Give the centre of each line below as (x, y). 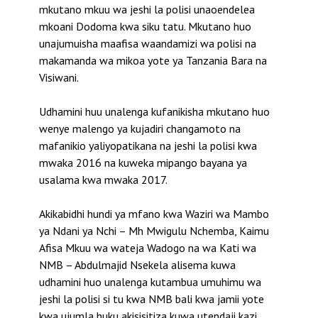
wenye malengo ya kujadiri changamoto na (140, 129)
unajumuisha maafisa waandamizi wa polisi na (148, 44)
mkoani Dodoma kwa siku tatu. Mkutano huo (145, 27)
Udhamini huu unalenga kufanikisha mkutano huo (154, 112)
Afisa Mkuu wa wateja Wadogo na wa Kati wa (148, 248)
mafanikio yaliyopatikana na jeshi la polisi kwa (148, 146)
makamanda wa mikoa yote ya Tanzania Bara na (153, 61)
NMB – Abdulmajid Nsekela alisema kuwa (137, 265)
